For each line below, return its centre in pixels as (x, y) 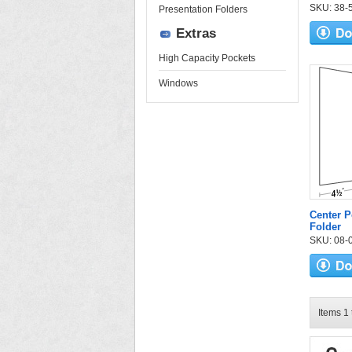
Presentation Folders (203, 9)
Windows (178, 83)
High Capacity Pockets (207, 58)
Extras (196, 33)
